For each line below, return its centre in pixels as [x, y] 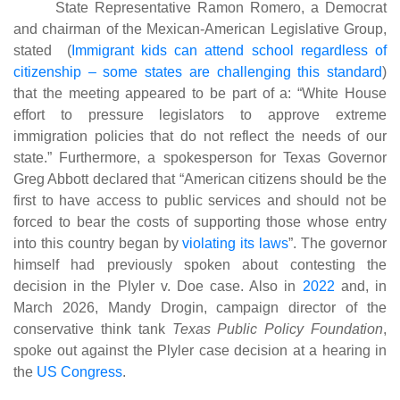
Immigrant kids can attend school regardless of [229, 50]
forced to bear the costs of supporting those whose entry [200, 221]
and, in [361, 286]
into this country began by [98, 243]
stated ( [42, 50]
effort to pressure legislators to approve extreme [200, 114]
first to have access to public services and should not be [200, 200]
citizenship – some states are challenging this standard [198, 71]
